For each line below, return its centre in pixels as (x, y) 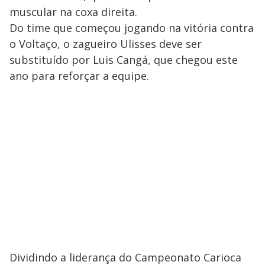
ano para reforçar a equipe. (79, 75)
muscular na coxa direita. (73, 12)
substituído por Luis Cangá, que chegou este (124, 59)
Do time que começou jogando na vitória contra (132, 28)
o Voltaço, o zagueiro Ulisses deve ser (106, 43)
